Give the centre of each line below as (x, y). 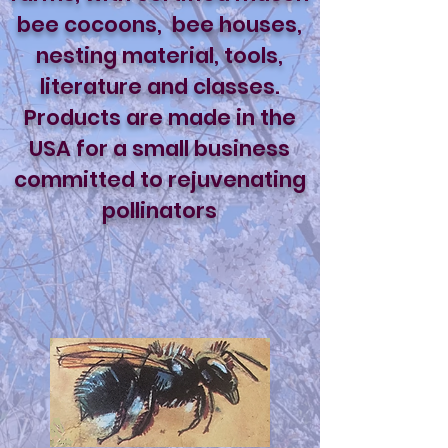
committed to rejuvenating (159, 179)
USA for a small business (159, 148)
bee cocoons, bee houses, (159, 24)
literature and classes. (159, 86)
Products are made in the (159, 117)
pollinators (159, 210)
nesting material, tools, (159, 55)
